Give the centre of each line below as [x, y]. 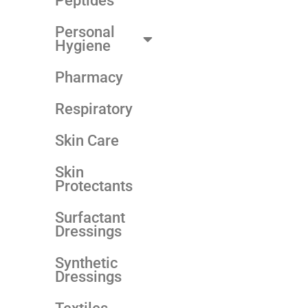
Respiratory [94, 109]
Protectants [94, 186]
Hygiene [83, 45]
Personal [85, 32]
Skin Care [87, 140]
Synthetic [86, 263]
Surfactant [90, 217]
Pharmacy [89, 77]
